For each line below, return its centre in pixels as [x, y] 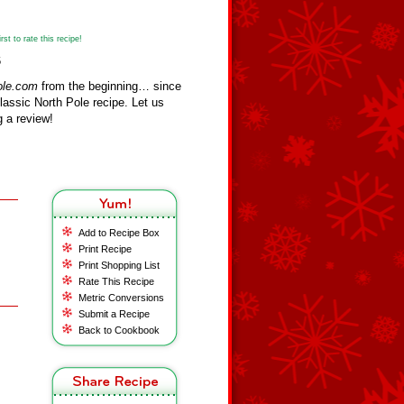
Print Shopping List [119, 265]
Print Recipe [105, 249]
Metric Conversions [121, 298]
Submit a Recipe [114, 314]
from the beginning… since [110, 86]
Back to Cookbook [119, 330]
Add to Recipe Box [119, 233]
